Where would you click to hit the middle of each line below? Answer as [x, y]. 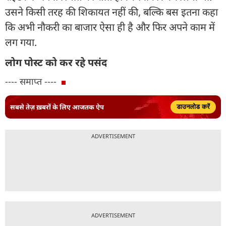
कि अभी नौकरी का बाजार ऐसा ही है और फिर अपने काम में [110, 27]
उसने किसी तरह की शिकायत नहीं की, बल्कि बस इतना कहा [111, 12]
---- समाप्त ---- [31, 81]
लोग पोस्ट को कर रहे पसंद [57, 63]
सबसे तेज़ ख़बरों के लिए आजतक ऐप [57, 107]
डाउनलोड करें [193, 107]
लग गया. [22, 42]
